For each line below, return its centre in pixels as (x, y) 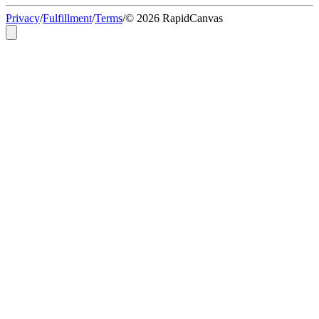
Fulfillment (67, 18)
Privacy (23, 18)
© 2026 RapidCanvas (174, 18)
